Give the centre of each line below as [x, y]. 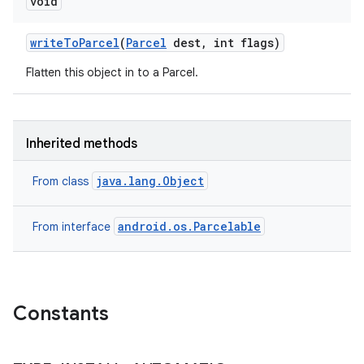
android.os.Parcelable [189, 226]
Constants [61, 314]
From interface [73, 227]
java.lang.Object [150, 181]
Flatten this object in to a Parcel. [112, 72]
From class [62, 181]
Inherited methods [82, 144]
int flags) [244, 43]
